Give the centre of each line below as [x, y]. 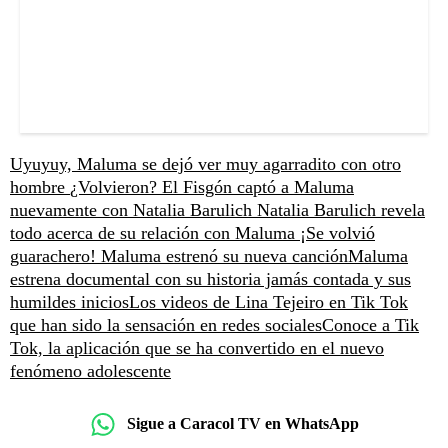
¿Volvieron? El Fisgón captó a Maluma [212, 186]
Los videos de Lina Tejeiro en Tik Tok [268, 301]
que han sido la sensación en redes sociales [166, 324]
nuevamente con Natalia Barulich [133, 209]
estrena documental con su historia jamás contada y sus [210, 278]
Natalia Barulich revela [341, 209]
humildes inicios [69, 301]
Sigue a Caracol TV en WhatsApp [243, 424]
